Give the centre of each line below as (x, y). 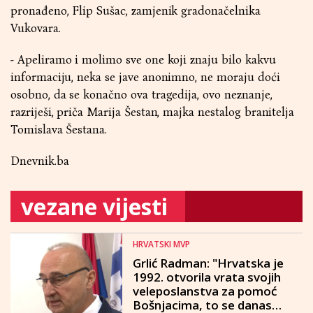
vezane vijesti (94, 206)
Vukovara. (36, 28)
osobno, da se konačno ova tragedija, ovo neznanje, (141, 95)
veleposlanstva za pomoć (205, 291)
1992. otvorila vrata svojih (207, 277)
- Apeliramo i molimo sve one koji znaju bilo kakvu (143, 60)
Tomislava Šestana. (59, 130)
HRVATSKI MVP (161, 244)
